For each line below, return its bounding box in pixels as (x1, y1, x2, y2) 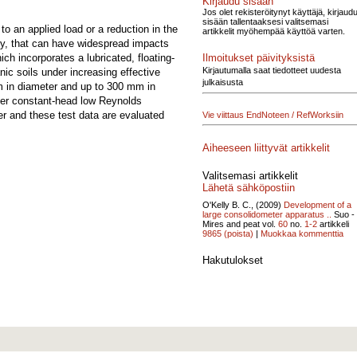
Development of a (284, 199, 351, 210)
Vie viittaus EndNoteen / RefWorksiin (202, 110, 343, 120)
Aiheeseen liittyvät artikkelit (202, 141, 330, 154)
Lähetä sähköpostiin (202, 181, 295, 194)
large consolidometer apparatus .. (202, 209, 331, 219)
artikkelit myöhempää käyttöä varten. (202, 25, 345, 36)
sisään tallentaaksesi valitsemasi (202, 16, 328, 26)
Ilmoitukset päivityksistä (202, 51, 315, 64)
